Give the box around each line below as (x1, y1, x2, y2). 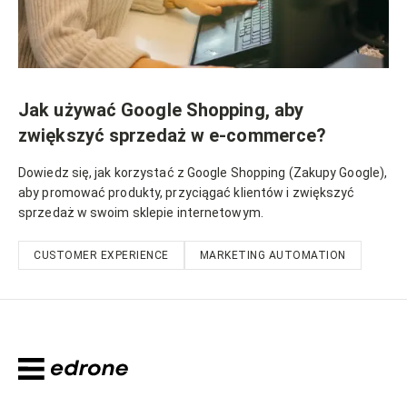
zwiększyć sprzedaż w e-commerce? (18, 124, 327, 146)
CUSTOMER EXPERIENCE (34, 248, 169, 262)
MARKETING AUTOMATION (199, 248, 346, 262)
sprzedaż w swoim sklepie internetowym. (18, 204, 263, 220)
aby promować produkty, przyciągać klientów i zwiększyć (18, 184, 355, 200)
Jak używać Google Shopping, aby (18, 98, 304, 121)
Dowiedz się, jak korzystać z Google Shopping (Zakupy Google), (18, 164, 388, 180)
